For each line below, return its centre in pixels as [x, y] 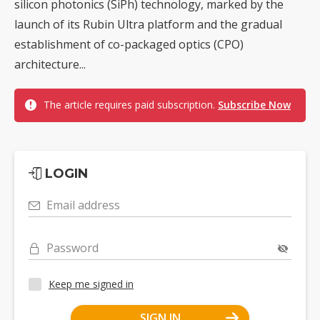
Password [72, 247]
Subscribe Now [254, 104]
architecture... [50, 64]
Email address [83, 205]
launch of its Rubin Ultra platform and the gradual [148, 24]
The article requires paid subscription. [131, 104]
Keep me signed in [91, 284]
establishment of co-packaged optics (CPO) [129, 44]
